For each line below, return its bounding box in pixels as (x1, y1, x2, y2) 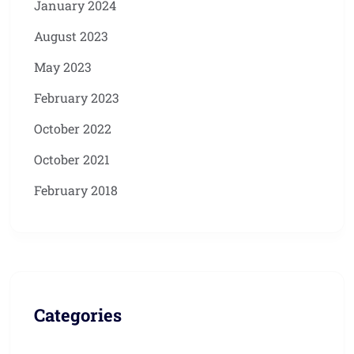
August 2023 (34, 28, 108, 45)
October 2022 (34, 120, 111, 137)
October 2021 (34, 151, 110, 168)
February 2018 (34, 182, 118, 199)
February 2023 (34, 89, 119, 107)
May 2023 (34, 58, 92, 76)
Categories (34, 303, 122, 327)
